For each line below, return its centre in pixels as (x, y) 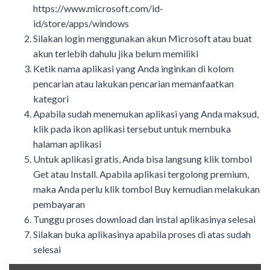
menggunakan (117, 39)
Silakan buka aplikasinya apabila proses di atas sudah (142, 234)
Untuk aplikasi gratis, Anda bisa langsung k (121, 159)
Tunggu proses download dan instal (105, 219)
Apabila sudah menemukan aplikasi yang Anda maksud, (146, 114)
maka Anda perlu (69, 189)
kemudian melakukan (216, 189)
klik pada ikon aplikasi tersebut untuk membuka (132, 129)
